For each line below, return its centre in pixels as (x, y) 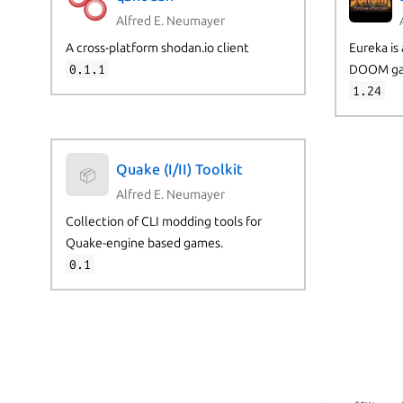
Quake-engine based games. (144, 242)
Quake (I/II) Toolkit (179, 170)
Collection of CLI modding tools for (163, 221)
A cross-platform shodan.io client (157, 47)
